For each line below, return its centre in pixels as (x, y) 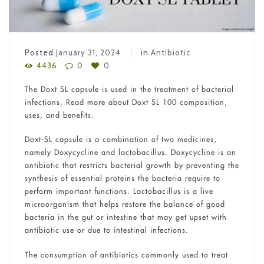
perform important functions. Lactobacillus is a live (119, 191)
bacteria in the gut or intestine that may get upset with (126, 217)
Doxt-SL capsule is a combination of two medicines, (121, 139)
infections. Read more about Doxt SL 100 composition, (126, 102)
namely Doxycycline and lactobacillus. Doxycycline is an (130, 152)
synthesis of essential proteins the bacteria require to (122, 178)
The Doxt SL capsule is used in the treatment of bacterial (129, 89)
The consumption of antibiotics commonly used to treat (126, 254)
